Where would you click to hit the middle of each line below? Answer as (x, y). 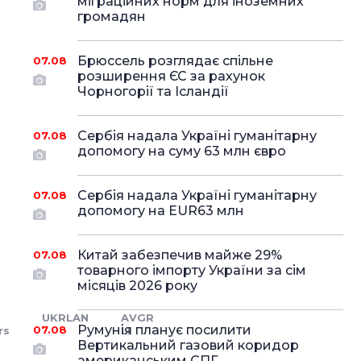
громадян (111, 17)
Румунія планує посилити (164, 330)
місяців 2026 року (137, 286)
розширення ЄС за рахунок (171, 76)
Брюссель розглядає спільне (175, 61)
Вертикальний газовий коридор (188, 345)
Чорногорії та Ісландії (153, 91)
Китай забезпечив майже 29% (179, 255)
